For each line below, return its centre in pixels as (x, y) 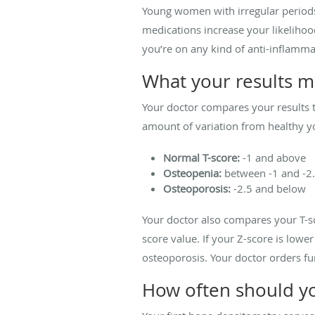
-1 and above (274, 157)
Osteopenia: (192, 173)
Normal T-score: (203, 157)
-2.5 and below (270, 188)
